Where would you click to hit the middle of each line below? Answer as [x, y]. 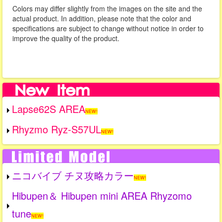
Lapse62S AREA [49, 109]
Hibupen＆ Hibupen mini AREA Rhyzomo [102, 196]
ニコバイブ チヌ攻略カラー [73, 175]
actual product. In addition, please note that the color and [102, 19]
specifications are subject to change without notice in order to [108, 28]
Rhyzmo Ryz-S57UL [56, 129]
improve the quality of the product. [66, 38]
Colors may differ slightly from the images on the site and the [107, 9]
